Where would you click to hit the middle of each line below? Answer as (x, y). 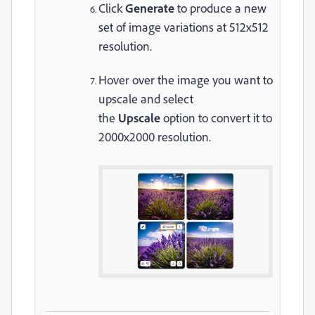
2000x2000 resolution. (155, 137)
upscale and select (146, 99)
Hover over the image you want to (186, 80)
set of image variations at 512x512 (184, 27)
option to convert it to (218, 118)
